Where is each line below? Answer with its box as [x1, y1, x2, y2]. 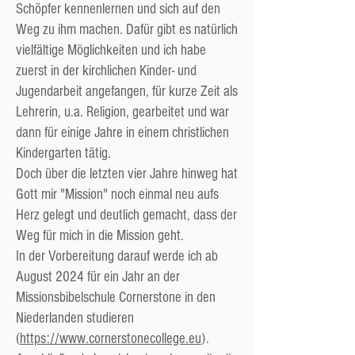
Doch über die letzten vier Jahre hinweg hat [16, 166, 238, 182]
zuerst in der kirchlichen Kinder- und [16, 63, 197, 79]
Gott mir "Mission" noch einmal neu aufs [16, 186, 219, 203]
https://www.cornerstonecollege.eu [20, 330, 201, 347]
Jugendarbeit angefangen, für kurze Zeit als [16, 83, 238, 100]
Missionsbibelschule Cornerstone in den [16, 289, 216, 306]
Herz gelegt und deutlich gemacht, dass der [16, 207, 237, 223]
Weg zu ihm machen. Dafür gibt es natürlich [16, 21, 238, 38]
